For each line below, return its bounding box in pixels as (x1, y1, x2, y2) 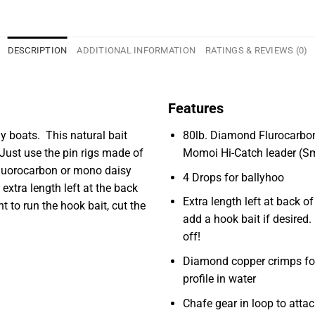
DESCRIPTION (7, 45, 67, 56)
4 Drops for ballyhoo (182, 170, 284, 184)
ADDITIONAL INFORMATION (77, 45, 196, 56)
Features (168, 100, 224, 117)
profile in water (182, 271, 256, 285)
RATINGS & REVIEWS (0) (205, 45, 308, 56)
